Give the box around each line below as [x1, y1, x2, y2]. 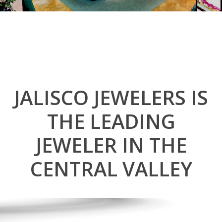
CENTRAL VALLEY [30, 155, 192, 182]
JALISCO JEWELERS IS [14, 83, 208, 111]
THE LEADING [47, 107, 175, 135]
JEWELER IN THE [35, 131, 187, 159]
